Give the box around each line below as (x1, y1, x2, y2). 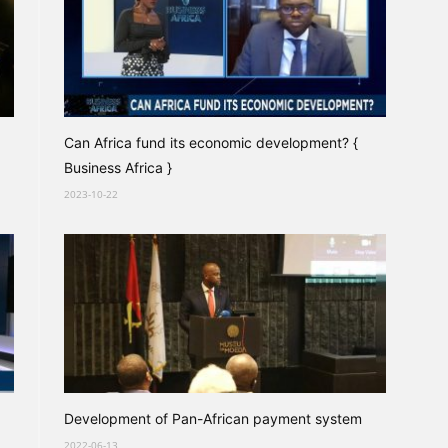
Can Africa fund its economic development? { (64, 134, 358, 151)
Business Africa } (64, 159, 172, 176)
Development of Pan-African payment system (64, 410, 362, 427)
